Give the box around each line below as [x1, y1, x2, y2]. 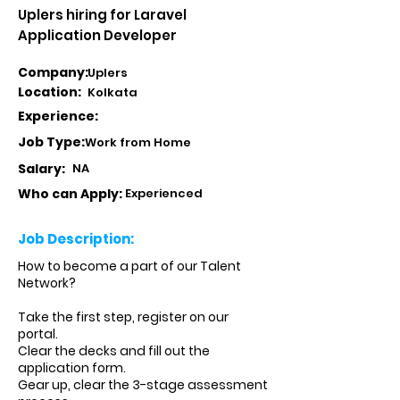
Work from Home [85, 134, 191, 151]
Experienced [125, 185, 203, 202]
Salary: [18, 160, 65, 178]
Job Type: [18, 133, 85, 151]
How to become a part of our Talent [18, 257, 241, 275]
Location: [18, 83, 81, 101]
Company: [18, 63, 91, 81]
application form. [18, 359, 126, 377]
